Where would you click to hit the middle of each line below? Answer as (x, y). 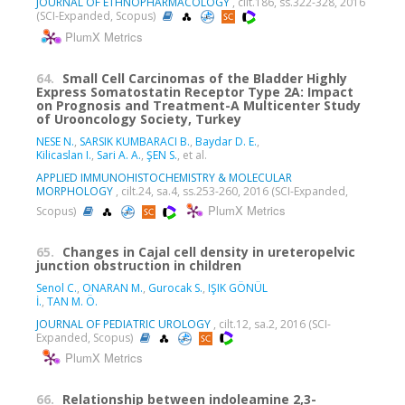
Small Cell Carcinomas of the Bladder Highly (205, 78)
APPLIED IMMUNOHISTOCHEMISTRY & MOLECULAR (164, 177)
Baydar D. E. (226, 141)
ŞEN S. (162, 155)
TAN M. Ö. (72, 301)
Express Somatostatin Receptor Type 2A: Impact (195, 91)
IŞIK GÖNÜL (238, 287)
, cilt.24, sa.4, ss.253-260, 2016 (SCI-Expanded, (231, 191)
